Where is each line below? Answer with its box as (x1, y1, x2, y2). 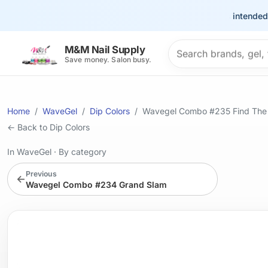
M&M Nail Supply (65, 44, 145, 56)
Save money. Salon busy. (65, 55, 151, 65)
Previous (25, 169, 57, 178)
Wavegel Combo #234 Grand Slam (25, 179, 167, 190)
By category (59, 147, 106, 157)
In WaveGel (7, 147, 54, 157)
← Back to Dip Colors (7, 122, 90, 132)
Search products (167, 41, 242, 53)
